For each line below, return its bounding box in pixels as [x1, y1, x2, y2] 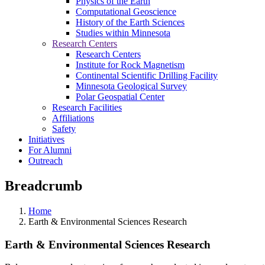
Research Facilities [52, 102, 122, 112]
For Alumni [28, 145, 72, 155]
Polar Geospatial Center [76, 92, 164, 102]
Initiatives [28, 134, 64, 144]
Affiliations [52, 113, 94, 123]
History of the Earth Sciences [76, 17, 185, 27]
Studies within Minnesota [76, 28, 170, 38]
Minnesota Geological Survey [76, 81, 187, 91]
